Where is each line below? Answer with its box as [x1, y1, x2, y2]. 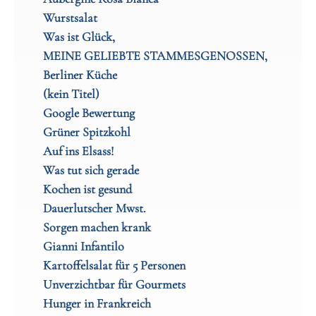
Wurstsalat [42, 10, 97, 26]
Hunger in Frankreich [42, 296, 151, 312]
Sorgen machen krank [42, 219, 151, 236]
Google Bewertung [42, 105, 135, 121]
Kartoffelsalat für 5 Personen [42, 257, 186, 274]
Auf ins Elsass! [42, 143, 114, 159]
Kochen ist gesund [42, 181, 132, 197]
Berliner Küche [42, 67, 117, 83]
